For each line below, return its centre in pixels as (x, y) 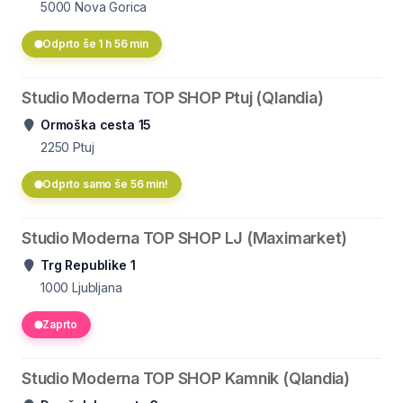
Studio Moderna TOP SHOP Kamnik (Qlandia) (186, 378)
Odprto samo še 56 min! (105, 184)
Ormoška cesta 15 (96, 125)
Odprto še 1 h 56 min (95, 44)
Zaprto (60, 324)
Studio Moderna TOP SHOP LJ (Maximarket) (185, 238)
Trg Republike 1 (88, 265)
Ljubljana (97, 287)
